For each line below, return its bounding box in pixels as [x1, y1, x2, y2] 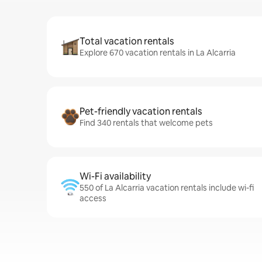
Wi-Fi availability [80, 170, 151, 182]
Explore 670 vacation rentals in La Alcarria [80, 47, 236, 58]
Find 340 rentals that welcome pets [80, 118, 213, 128]
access [80, 193, 106, 204]
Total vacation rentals [80, 35, 174, 47]
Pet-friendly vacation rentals [80, 105, 202, 118]
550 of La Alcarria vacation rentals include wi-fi [80, 182, 254, 193]
